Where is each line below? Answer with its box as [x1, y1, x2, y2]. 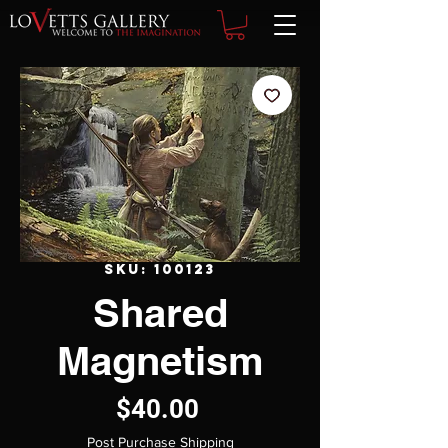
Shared [92, 289, 228, 337]
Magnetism [56, 337, 264, 385]
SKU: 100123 [104, 261, 216, 279]
